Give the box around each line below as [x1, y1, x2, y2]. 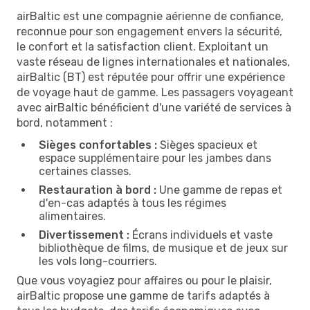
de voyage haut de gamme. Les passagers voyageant [17, 85, 293, 99]
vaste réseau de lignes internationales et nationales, [17, 55, 290, 69]
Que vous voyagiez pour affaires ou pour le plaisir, [17, 273, 272, 287]
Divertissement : [39, 228, 129, 241]
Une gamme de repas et [156, 183, 282, 197]
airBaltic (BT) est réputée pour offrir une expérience [17, 70, 285, 84]
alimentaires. [39, 209, 106, 223]
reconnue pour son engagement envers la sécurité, [17, 24, 282, 38]
